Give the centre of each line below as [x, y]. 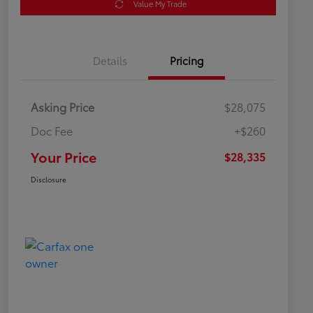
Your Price [64, 157]
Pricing [187, 60]
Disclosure [49, 180]
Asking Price [63, 107]
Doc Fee [52, 131]
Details [110, 60]
